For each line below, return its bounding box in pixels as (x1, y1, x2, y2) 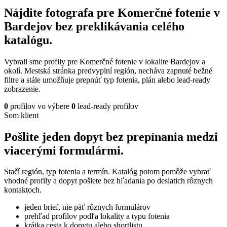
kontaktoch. (4, 185, 42, 195)
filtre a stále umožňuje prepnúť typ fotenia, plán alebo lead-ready (4, 75, 210, 84)
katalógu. (4, 33, 52, 47)
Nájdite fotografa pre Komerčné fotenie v (4, 6, 220, 19)
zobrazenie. (4, 84, 41, 93)
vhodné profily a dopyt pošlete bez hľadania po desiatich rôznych (4, 176, 213, 185)
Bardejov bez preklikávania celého (4, 19, 184, 33)
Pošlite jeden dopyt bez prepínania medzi (4, 130, 218, 143)
